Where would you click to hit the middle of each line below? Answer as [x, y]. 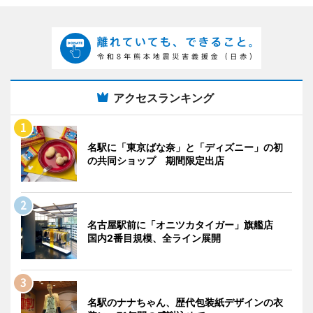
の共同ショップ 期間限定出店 [156, 160]
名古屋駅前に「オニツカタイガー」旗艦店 [185, 224]
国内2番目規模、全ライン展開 [154, 238]
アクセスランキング [163, 97]
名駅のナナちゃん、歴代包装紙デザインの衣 [185, 302]
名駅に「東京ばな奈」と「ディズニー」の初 [185, 147]
